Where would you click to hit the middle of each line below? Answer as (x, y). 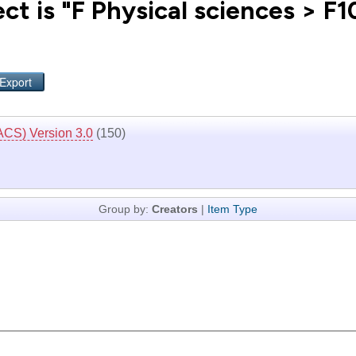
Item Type (232, 209)
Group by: (125, 209)
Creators (175, 209)
